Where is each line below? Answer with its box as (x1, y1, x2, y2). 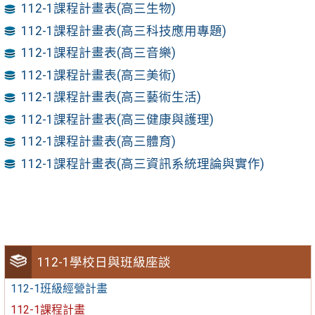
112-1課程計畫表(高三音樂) (21, 46, 176, 60)
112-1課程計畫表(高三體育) (21, 134, 176, 149)
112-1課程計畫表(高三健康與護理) (21, 112, 214, 127)
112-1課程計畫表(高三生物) (21, 1, 176, 16)
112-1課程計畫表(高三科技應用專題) (21, 23, 227, 38)
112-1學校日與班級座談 (37, 255, 172, 269)
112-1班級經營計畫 (10, 282, 108, 296)
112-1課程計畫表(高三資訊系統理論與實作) (21, 156, 265, 171)
